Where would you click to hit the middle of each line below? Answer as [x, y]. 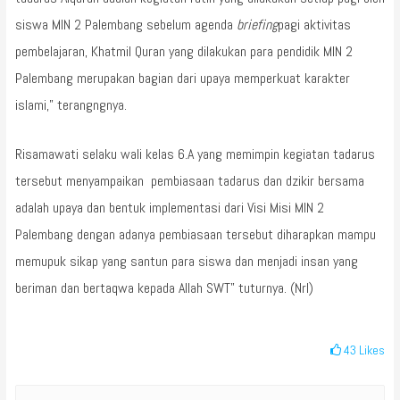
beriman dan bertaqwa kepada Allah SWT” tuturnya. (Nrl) [164, 287]
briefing [257, 24]
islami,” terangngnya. [71, 104]
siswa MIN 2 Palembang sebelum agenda [125, 24]
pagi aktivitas [314, 24]
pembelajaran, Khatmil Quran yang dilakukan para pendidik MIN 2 [183, 51]
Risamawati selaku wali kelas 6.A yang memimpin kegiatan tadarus [195, 154]
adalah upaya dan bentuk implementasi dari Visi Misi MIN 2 [169, 207]
